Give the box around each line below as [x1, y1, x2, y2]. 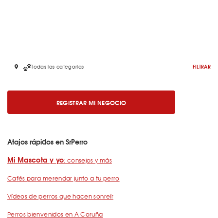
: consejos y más [64, 156, 112, 165]
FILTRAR [192, 63, 211, 71]
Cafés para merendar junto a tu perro [7, 174, 120, 183]
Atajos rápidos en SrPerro [7, 136, 88, 147]
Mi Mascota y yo [7, 154, 64, 165]
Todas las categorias [31, 63, 84, 71]
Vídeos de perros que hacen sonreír [7, 192, 113, 201]
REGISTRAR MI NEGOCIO [56, 97, 127, 107]
